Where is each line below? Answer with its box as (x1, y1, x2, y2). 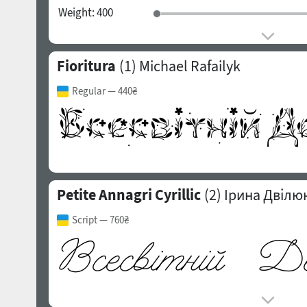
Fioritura (56, 56, 116, 75)
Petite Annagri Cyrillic (56, 185, 201, 204)
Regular (71, 84, 106, 97)
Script (71, 213, 97, 226)
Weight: (58, 5, 97, 20)
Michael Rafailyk (138, 56, 241, 75)
